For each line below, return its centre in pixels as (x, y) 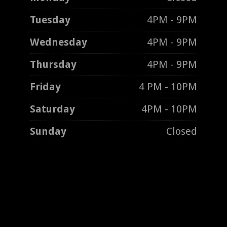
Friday (45, 86)
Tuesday (50, 20)
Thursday (53, 64)
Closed (182, 131)
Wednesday (58, 42)
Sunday (48, 131)
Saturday (52, 109)
